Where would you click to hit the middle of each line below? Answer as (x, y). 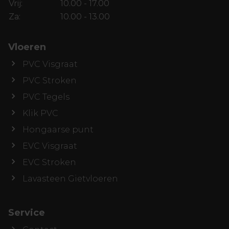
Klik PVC (40, 113)
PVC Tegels (46, 97)
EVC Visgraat (50, 146)
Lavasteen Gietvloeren (70, 179)
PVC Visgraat (50, 64)
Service (27, 213)
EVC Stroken (49, 163)
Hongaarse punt (58, 130)
